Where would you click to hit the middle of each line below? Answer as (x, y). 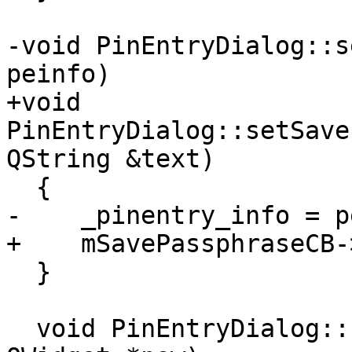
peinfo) (59, 74)
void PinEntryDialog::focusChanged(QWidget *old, (21, 329)
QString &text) (111, 159)
